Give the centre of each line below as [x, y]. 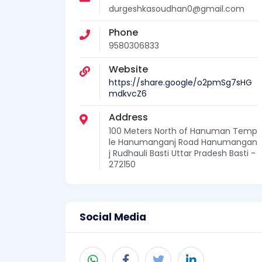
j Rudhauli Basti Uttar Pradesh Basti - [182, 153]
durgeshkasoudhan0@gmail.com [177, 9]
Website [128, 70]
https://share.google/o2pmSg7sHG [180, 83]
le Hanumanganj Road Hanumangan [183, 142]
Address [128, 118]
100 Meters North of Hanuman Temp [183, 131]
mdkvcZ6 [128, 94]
